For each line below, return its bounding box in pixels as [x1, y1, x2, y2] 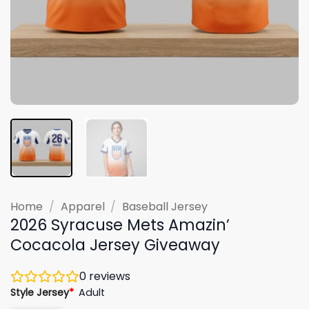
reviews [86, 268, 130, 284]
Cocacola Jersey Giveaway [10, 233, 220, 256]
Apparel [60, 198, 105, 215]
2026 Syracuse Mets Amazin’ [10, 213, 230, 236]
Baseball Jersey [122, 198, 208, 215]
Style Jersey [10, 285, 69, 299]
